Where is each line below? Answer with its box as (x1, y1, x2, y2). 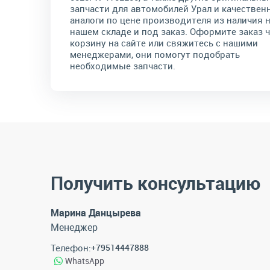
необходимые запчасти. (70, 60, 175, 72)
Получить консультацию (51, 171, 260, 195)
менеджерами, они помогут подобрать (70, 48, 240, 60)
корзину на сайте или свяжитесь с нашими (70, 37, 258, 49)
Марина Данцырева (51, 206, 141, 219)
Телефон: (51, 242, 91, 254)
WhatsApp (65, 255, 104, 266)
